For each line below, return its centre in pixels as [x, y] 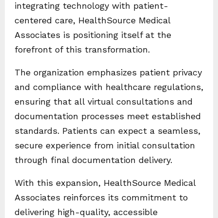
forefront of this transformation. [82, 50]
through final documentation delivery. [93, 160]
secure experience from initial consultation [105, 145]
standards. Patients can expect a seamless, [108, 131]
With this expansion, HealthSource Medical [105, 183]
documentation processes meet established [108, 116]
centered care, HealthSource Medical [92, 20]
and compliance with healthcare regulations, [109, 87]
